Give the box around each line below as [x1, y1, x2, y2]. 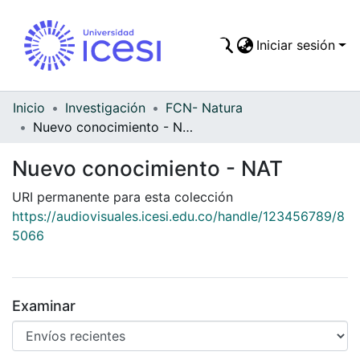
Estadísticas [213, 124, 287, 141]
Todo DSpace [213, 92, 297, 108]
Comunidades [213, 59, 297, 76]
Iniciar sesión [256, 37, 336, 54]
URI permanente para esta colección [12, 188, 233, 205]
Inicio [13, 99, 45, 116]
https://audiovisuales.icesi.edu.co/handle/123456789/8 [12, 207, 345, 224]
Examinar [12, 297, 76, 314]
